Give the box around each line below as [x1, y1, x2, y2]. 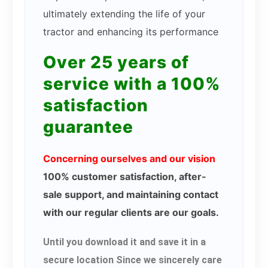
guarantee [43, 116, 133, 137]
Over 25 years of [43, 51, 189, 72]
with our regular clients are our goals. [43, 206, 219, 218]
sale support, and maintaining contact [43, 188, 218, 200]
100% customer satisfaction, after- [43, 170, 206, 182]
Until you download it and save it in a [43, 236, 206, 248]
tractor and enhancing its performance [43, 25, 218, 38]
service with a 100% [43, 73, 221, 94]
